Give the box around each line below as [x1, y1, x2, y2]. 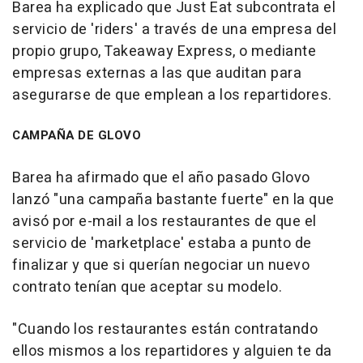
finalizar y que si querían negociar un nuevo [12, 254, 310, 276]
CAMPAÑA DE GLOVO [12, 126, 141, 144]
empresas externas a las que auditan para [12, 62, 301, 84]
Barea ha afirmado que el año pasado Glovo [12, 166, 310, 189]
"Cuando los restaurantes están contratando [12, 318, 318, 340]
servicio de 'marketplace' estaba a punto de [12, 232, 312, 254]
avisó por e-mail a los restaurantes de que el [12, 210, 317, 233]
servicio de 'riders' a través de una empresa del [12, 18, 336, 41]
